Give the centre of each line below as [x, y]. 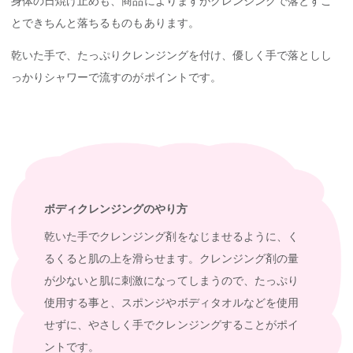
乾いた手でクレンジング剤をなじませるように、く [171, 236]
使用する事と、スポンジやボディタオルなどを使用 [171, 302]
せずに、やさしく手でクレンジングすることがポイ [171, 324]
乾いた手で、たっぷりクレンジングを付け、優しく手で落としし [172, 56]
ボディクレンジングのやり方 [116, 209]
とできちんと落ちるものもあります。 [105, 23]
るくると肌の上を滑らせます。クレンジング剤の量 [171, 258]
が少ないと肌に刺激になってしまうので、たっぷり [171, 280]
